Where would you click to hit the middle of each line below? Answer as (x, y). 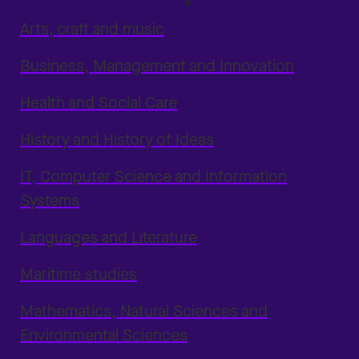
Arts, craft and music (92, 29)
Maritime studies (79, 274)
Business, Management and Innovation (157, 66)
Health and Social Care (99, 103)
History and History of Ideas (117, 140)
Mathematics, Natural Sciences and (144, 311)
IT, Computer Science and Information (153, 177)
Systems (50, 201)
